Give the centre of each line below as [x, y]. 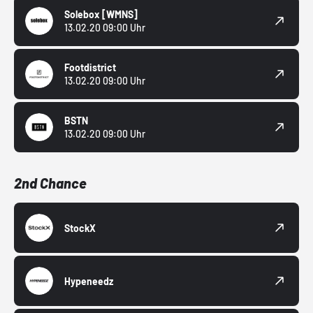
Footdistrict [90, 68]
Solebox [83, 15]
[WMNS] [120, 15]
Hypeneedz [89, 281]
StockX [80, 228]
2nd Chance [50, 183]
